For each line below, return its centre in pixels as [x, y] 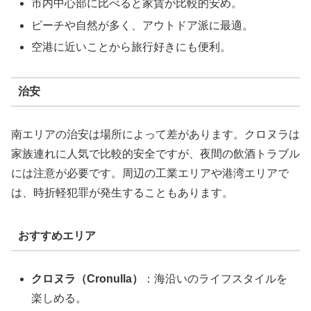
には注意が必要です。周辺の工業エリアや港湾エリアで [150, 173]
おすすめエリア [57, 236]
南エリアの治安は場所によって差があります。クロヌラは [155, 134]
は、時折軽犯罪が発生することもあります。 [122, 192]
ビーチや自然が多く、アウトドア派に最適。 [143, 25]
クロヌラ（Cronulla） [87, 278]
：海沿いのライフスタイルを [216, 278]
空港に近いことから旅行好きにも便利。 [132, 47]
